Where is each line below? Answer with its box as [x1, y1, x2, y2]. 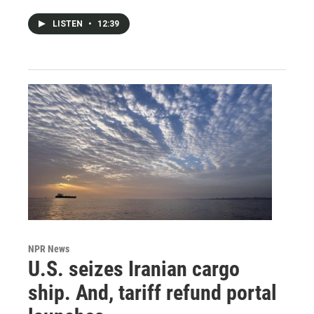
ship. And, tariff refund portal [28, 280, 277, 306]
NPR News [28, 243, 69, 255]
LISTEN [53, 19, 85, 29]
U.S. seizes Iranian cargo [28, 257, 240, 282]
